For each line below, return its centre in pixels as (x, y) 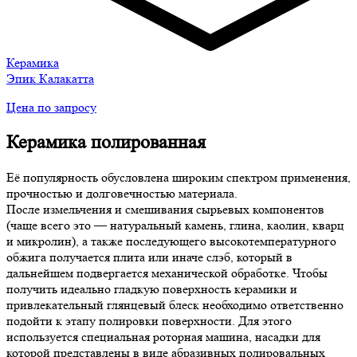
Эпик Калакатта (50, 79)
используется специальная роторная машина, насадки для (163, 337)
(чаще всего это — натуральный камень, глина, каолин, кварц (175, 226)
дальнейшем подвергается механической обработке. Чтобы (167, 273)
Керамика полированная (106, 143)
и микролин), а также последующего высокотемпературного (171, 241)
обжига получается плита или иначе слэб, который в (149, 257)
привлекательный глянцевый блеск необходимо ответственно (175, 305)
